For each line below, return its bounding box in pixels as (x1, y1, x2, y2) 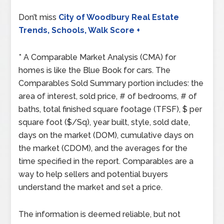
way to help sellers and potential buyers (18, 169, 168, 179)
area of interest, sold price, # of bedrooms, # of (18, 91, 197, 101)
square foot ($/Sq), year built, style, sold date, (18, 117, 190, 127)
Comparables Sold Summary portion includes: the (18, 78, 204, 88)
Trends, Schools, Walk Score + (18, 25, 140, 35)
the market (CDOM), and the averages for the (18, 143, 188, 153)
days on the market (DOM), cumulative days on (18, 130, 194, 140)
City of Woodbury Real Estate (58, 12, 179, 22)
